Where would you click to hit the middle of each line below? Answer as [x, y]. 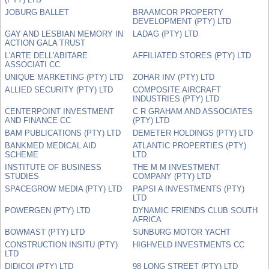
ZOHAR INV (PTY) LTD [174, 77]
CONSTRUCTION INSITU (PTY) [62, 244]
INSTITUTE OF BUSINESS [53, 167]
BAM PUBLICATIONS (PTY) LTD [63, 133]
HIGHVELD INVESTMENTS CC [189, 244]
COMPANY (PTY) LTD [172, 176]
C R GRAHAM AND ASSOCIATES [193, 111]
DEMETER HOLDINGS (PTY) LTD [193, 133]
